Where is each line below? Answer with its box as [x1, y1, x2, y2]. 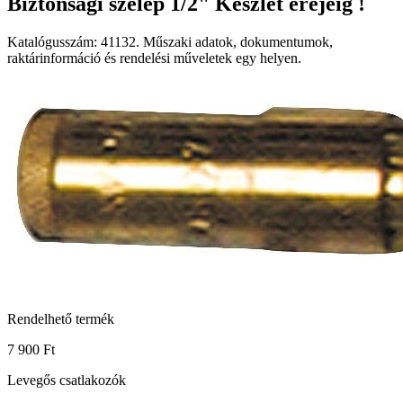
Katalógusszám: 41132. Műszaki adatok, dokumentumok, [7, 33, 333, 49]
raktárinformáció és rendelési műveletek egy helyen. [7, 49, 301, 66]
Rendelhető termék [7, 310, 114, 327]
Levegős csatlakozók [7, 372, 126, 388]
